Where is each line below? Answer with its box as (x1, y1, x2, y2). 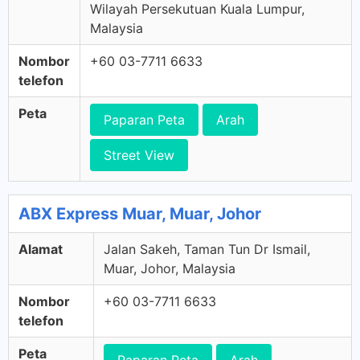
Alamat (18, 241, 63, 257)
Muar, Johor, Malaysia (104, 260, 235, 276)
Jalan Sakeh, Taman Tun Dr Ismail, (104, 241, 310, 257)
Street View (104, 147, 174, 163)
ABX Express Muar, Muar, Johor (18, 204, 261, 223)
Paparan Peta (104, 112, 185, 128)
